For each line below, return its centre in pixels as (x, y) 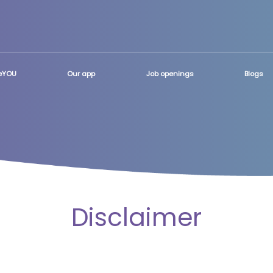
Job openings (170, 74)
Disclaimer (136, 217)
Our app (81, 74)
